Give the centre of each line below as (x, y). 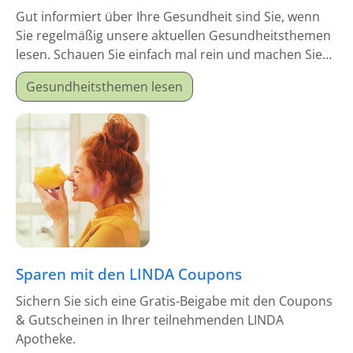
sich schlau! (50, 73)
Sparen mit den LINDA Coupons (129, 274)
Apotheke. (46, 339)
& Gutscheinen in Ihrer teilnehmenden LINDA (150, 320)
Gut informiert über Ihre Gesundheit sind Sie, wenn (168, 17)
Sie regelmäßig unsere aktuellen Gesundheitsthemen (173, 35)
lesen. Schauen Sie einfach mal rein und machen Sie (169, 54)
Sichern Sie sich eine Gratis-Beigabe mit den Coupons (174, 301)
